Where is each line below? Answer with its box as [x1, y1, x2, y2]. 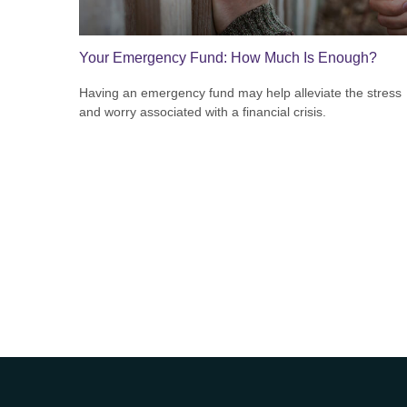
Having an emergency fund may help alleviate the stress [79, 84, 402, 100]
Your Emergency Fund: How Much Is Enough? [79, 50, 377, 66]
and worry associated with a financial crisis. [79, 104, 326, 119]
